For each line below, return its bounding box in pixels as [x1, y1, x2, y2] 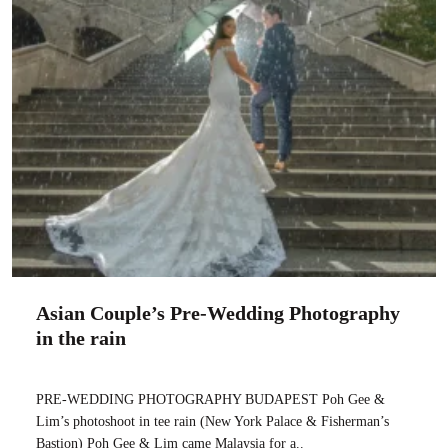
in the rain [36, 326, 126, 349]
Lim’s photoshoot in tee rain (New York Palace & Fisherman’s [36, 413, 389, 429]
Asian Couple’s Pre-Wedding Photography [36, 301, 400, 324]
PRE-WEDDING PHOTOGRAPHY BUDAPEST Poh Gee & [36, 391, 385, 407]
